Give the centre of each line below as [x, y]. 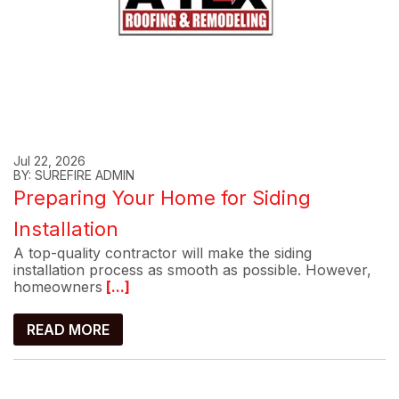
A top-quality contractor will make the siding [163, 252]
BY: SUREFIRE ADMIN [74, 175]
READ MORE [68, 329]
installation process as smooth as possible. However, [192, 269]
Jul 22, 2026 [49, 160]
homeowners [58, 286]
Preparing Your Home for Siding [162, 197]
